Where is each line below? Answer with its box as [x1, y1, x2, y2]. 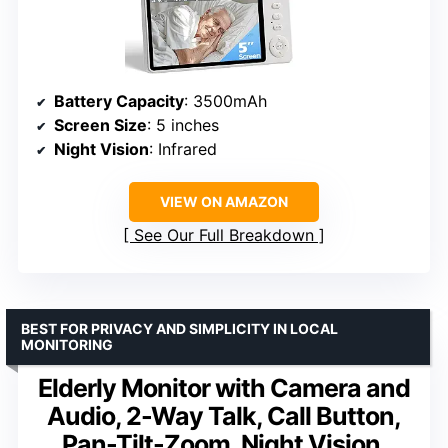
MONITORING [21, 335, 113, 353]
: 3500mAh [184, 90, 267, 111]
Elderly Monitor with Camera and [38, 372, 410, 403]
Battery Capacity [54, 90, 184, 111]
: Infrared [149, 138, 217, 159]
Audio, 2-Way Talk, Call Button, [47, 400, 401, 431]
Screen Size [54, 114, 147, 135]
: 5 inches [147, 114, 219, 135]
